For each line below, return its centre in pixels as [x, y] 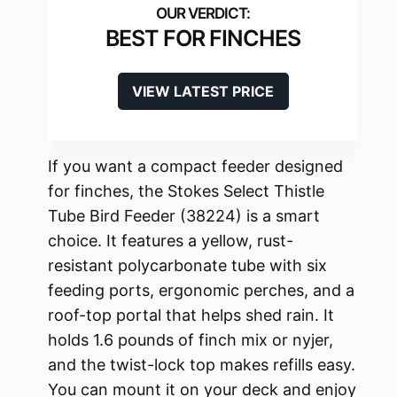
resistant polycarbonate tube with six [187, 266]
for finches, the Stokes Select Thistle [186, 191]
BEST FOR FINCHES [203, 39]
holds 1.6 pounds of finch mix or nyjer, [191, 340]
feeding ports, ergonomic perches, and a [201, 291]
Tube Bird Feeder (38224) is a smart [184, 216]
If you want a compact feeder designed [195, 167]
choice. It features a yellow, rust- [171, 241]
